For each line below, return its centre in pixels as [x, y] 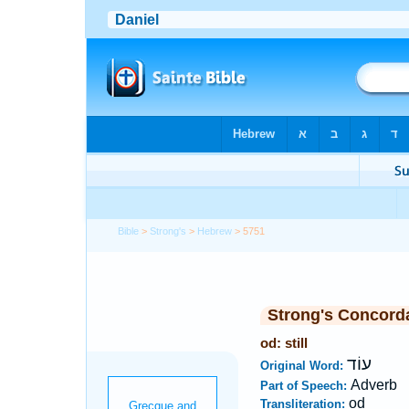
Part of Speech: [305, 386]
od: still [283, 343]
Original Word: [303, 366]
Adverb [373, 385]
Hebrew [215, 231]
